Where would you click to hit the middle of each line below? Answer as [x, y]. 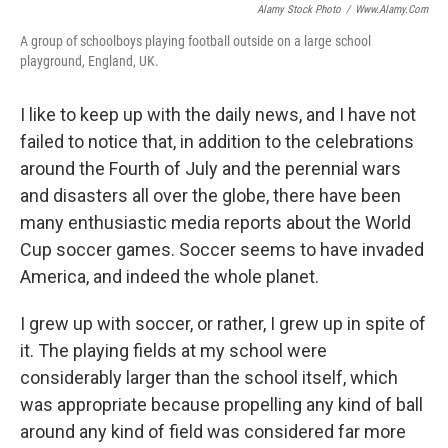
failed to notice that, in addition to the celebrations [217, 142]
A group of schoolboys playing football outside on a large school [195, 41]
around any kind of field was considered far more [213, 432]
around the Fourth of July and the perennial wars [210, 169]
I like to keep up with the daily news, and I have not [218, 115]
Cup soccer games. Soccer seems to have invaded [222, 250]
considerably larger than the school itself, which [209, 378]
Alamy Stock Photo [299, 10]
